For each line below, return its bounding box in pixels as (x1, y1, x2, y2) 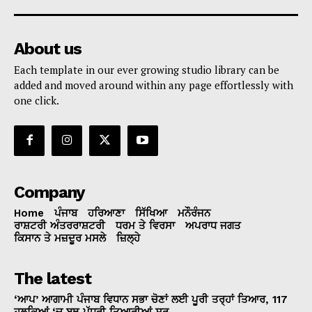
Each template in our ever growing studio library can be (14, 62, 279, 77)
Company (14, 182, 85, 202)
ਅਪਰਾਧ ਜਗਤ (185, 219, 241, 232)
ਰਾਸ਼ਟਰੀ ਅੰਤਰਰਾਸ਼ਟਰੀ (14, 219, 105, 232)
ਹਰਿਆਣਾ (88, 206, 125, 219)
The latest (14, 268, 91, 288)
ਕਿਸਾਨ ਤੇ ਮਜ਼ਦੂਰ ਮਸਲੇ (14, 231, 106, 244)
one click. (14, 93, 59, 107)
